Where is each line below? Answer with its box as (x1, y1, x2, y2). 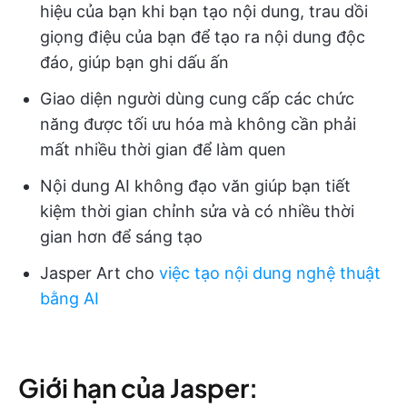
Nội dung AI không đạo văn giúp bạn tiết (40, 176, 351, 196)
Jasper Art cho (40, 263, 159, 283)
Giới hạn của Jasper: (18, 372, 258, 404)
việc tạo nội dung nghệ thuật (159, 263, 381, 283)
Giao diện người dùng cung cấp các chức (40, 89, 354, 109)
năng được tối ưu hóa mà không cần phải (40, 114, 356, 134)
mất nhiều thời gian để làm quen (40, 140, 286, 160)
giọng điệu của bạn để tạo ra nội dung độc (40, 27, 365, 47)
